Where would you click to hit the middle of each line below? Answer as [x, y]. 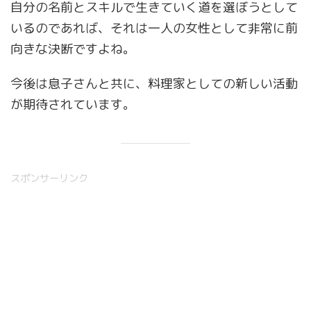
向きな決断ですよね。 [73, 49]
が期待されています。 [73, 105]
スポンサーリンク [49, 179]
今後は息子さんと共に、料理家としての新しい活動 [154, 84]
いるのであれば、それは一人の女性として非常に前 [154, 28]
